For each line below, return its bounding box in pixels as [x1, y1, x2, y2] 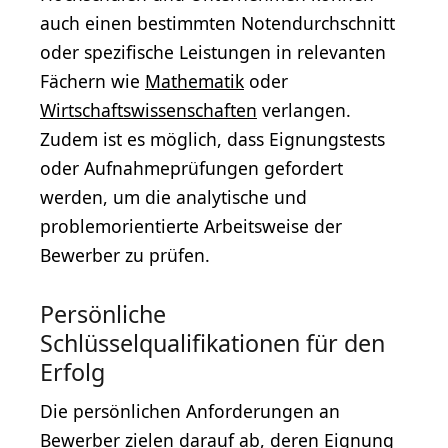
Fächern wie [40, 68, 145, 93]
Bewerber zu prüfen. [40, 242, 210, 267]
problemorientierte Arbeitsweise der [40, 213, 342, 238]
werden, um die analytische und [40, 184, 307, 209]
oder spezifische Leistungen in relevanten [40, 39, 386, 64]
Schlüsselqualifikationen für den [40, 326, 385, 359]
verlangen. [257, 97, 351, 122]
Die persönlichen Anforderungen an [40, 398, 340, 423]
